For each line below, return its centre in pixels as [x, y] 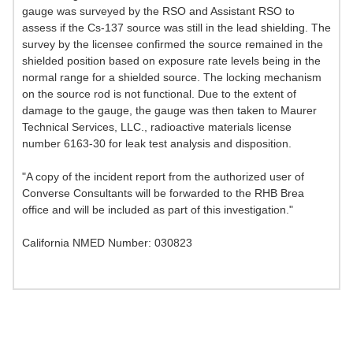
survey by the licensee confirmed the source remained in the [173, 45]
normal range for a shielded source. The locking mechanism [172, 78]
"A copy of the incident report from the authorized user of [163, 177]
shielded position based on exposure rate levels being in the [171, 61]
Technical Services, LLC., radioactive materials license [157, 127]
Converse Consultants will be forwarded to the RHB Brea [163, 193]
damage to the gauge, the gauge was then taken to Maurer [169, 111]
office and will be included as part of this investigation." [158, 210]
